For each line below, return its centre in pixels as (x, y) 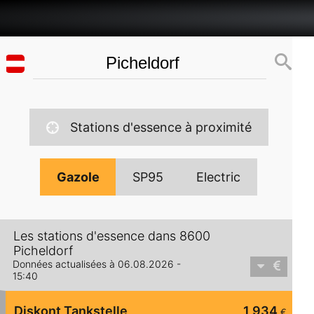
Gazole (78, 177)
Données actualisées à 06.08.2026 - (97, 264)
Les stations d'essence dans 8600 (112, 236)
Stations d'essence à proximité (161, 127)
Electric (219, 177)
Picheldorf (43, 251)
